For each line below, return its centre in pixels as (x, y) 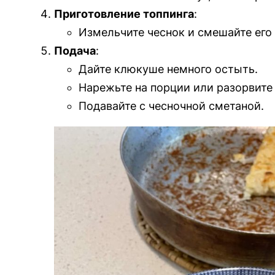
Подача (75, 51)
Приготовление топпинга (124, 14)
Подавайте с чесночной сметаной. (171, 106)
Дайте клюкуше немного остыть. (168, 69)
